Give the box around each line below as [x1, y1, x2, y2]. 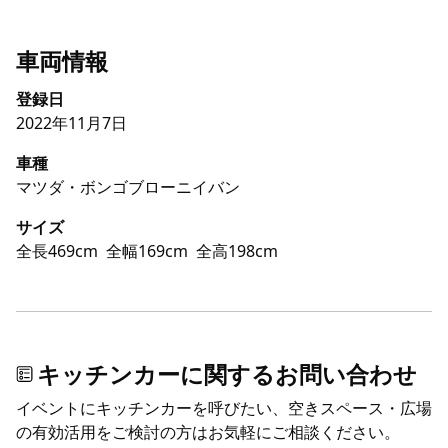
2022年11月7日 [16, 112, 127, 135]
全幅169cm [106, 240, 188, 263]
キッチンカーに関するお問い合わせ [37, 358, 417, 391]
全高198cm [196, 240, 278, 263]
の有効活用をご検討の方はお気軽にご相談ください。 [16, 421, 400, 444]
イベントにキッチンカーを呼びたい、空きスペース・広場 [16, 397, 432, 420]
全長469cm [16, 240, 98, 263]
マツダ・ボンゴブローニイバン [16, 176, 240, 199]
